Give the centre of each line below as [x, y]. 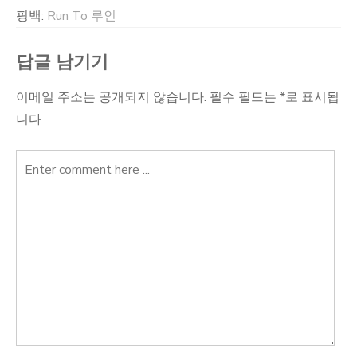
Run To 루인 [82, 16]
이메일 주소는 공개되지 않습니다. [111, 97]
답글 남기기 [62, 62]
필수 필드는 [245, 97]
